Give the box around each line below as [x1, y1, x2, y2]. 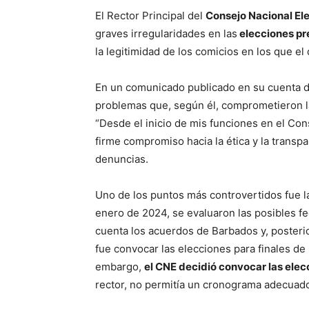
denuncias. [95, 152, 148, 166]
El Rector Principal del [95, 9, 206, 23]
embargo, [95, 260, 144, 274]
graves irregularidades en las [95, 27, 237, 41]
